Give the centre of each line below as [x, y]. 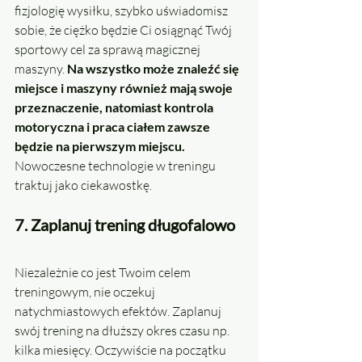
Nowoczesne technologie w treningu [118, 166]
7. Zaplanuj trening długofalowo [125, 225]
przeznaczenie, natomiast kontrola [115, 107]
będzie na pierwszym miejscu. [100, 146]
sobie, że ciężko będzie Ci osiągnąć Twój [124, 30]
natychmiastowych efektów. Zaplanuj [119, 311]
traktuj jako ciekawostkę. [83, 185]
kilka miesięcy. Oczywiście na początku [122, 350]
